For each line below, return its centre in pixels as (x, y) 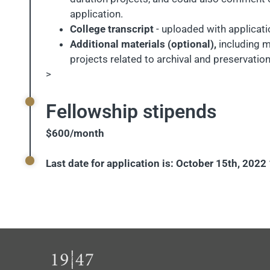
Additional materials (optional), (143, 44)
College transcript (113, 29)
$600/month (75, 133)
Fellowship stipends (131, 111)
